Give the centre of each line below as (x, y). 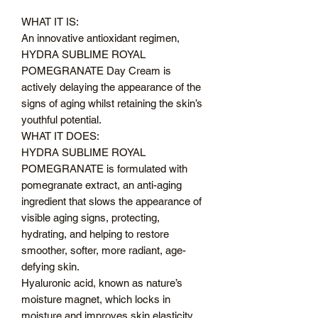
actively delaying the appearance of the (111, 87)
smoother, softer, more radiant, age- (104, 250)
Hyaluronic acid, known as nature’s (102, 283)
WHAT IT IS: (50, 21)
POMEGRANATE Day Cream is (96, 70)
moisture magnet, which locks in (96, 299)
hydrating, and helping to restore (95, 234)
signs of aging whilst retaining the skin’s (112, 103)
